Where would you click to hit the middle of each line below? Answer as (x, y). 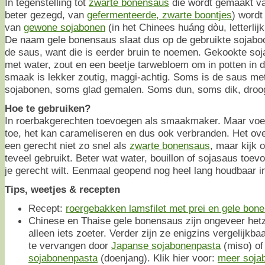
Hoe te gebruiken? (48, 108)
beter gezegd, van (46, 14)
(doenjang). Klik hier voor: (158, 258)
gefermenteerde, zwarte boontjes (159, 14)
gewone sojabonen (64, 27)
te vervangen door (70, 245)
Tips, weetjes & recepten (62, 189)
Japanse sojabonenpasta (166, 245)
